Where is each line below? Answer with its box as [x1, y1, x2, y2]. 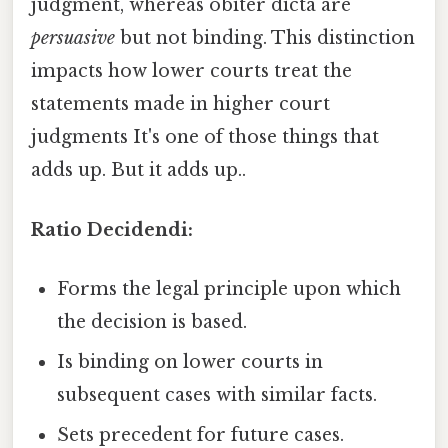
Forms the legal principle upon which [57, 277, 402, 300]
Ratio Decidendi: [31, 218, 193, 241]
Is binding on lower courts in [57, 350, 324, 373]
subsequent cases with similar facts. [57, 383, 378, 406]
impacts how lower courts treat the [31, 60, 352, 83]
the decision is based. [57, 310, 248, 333]
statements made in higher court [31, 93, 330, 116]
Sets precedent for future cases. [57, 423, 345, 446]
